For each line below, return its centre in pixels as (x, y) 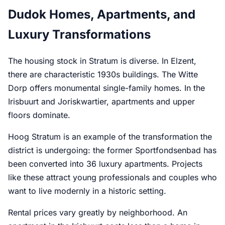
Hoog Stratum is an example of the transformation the (110, 137)
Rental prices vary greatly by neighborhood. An (98, 213)
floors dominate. (39, 115)
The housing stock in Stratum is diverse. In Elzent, (102, 61)
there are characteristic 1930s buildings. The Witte (103, 75)
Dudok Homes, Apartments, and (102, 14)
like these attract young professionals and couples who (113, 178)
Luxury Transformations (79, 34)
